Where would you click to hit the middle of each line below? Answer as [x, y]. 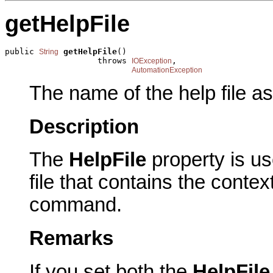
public [22, 51]
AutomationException [167, 70]
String [49, 51]
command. [76, 205]
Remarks [71, 238]
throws [68, 60]
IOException [152, 61]
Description [84, 126]
